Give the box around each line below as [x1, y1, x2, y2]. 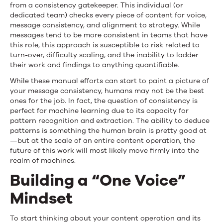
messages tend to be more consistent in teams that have [10, 30, 208, 40]
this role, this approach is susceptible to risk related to [10, 40, 200, 50]
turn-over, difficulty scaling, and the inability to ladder [10, 50, 199, 60]
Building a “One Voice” [10, 169, 186, 191]
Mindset [10, 187, 73, 209]
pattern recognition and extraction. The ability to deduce [10, 115, 210, 125]
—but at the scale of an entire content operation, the [10, 135, 195, 145]
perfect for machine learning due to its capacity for [10, 106, 189, 115]
